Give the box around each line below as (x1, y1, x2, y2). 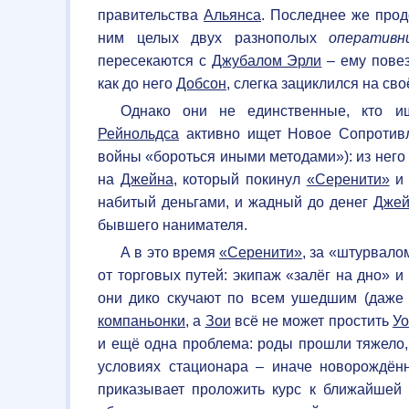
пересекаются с (98, 52, 212, 68)
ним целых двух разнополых (98, 29, 330, 46)
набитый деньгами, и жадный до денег (98, 194, 373, 210)
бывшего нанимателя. (98, 216, 247, 233)
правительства (98, 6, 204, 23)
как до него (98, 75, 176, 91)
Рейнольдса (98, 125, 179, 142)
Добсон (176, 75, 226, 91)
